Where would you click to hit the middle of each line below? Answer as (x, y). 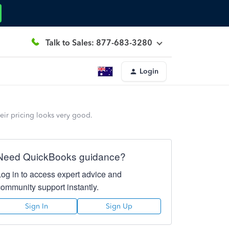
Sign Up (119, 206)
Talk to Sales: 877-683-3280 (99, 42)
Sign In (37, 206)
